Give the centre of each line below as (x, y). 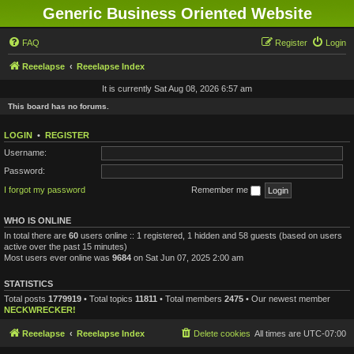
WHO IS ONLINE (38, 220)
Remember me (221, 189)
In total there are (36, 235)
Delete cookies (222, 333)
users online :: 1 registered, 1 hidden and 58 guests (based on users (210, 235)
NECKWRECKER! (40, 309)
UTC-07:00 (325, 333)
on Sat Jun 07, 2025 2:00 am (187, 257)
